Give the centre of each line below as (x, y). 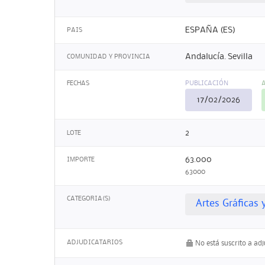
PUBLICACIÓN (207, 84)
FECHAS (78, 84)
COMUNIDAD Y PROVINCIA (109, 57)
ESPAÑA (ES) (210, 30)
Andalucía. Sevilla (219, 57)
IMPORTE (81, 159)
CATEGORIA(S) (89, 199)
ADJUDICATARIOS (95, 242)
